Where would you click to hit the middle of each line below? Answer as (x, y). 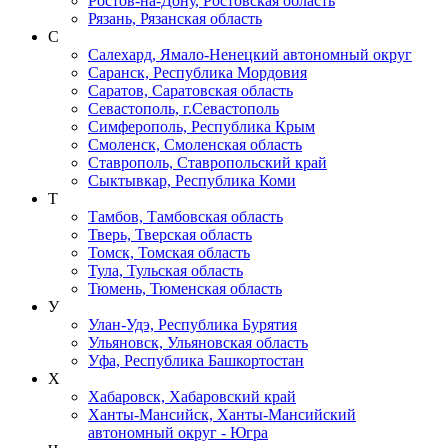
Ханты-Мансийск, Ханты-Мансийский (222, 414)
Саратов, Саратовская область (190, 90)
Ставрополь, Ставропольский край (207, 162)
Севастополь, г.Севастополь (183, 108)
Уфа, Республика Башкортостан (196, 360)
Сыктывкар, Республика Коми (192, 180)
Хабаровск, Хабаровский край (192, 396)
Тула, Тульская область (165, 270)
